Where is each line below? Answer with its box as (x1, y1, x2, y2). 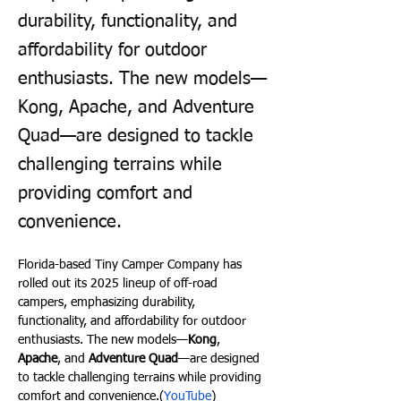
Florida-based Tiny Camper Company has (18, 259, 245, 271)
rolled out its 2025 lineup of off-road (18, 277, 221, 290)
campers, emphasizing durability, (18, 296, 199, 309)
